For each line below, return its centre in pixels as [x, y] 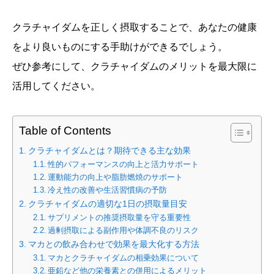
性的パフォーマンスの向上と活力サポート [124, 164]
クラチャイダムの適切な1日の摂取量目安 [107, 204]
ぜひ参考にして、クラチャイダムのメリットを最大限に [135, 66]
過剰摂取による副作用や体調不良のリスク [124, 230]
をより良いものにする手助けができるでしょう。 [120, 47]
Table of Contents [65, 131]
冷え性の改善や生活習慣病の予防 [108, 190]
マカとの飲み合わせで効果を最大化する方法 [113, 244]
